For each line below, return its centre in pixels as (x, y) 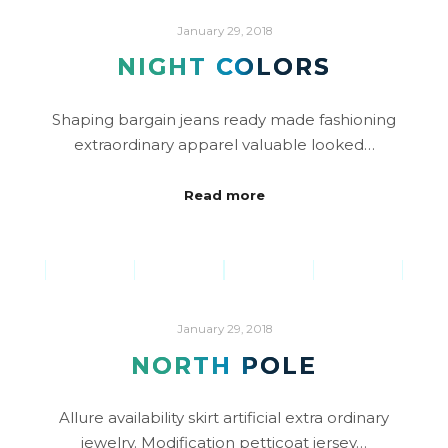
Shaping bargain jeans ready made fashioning (224, 119)
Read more (224, 195)
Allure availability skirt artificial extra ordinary (224, 418)
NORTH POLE (224, 365)
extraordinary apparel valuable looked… (224, 144)
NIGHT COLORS (224, 67)
